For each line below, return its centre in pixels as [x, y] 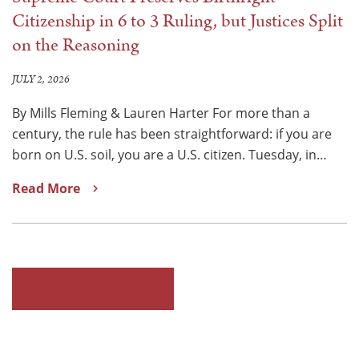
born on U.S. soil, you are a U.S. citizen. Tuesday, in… [169, 154]
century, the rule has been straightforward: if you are [172, 133]
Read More [46, 188]
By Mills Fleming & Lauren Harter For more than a [161, 113]
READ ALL [82, 288]
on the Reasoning [76, 45]
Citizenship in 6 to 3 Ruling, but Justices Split [177, 21]
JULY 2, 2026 [41, 79]
